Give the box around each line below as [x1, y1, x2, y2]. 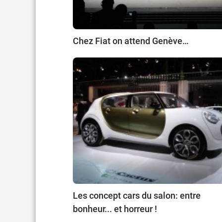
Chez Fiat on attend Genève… [73, 36, 189, 46]
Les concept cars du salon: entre [73, 190, 201, 201]
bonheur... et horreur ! [73, 204, 157, 214]
